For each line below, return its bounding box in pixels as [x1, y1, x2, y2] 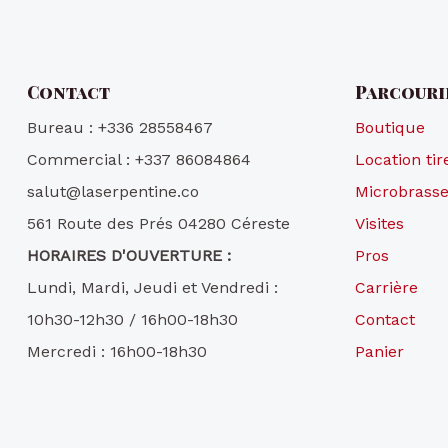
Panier [354, 342, 404, 362]
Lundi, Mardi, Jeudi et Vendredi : [27, 278, 278, 298]
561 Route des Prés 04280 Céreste [27, 214, 290, 234]
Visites [354, 214, 404, 234]
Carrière [354, 278, 418, 298]
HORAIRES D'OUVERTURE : [27, 246, 231, 266]
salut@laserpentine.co [27, 182, 199, 202]
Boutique [354, 118, 425, 138]
